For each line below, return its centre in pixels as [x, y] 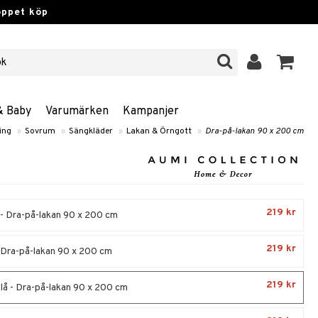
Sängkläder [91, 131]
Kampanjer [151, 111]
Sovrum [40, 131]
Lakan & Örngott [159, 131]
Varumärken [77, 111]
